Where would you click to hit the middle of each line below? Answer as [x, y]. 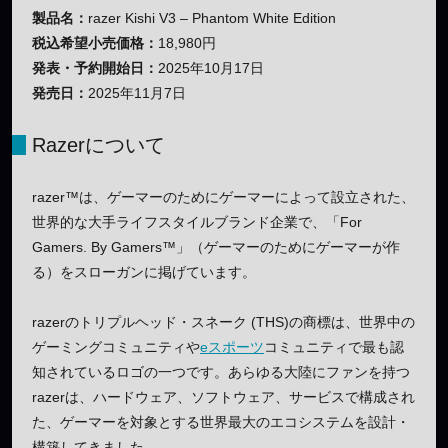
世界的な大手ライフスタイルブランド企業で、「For [197, 221]
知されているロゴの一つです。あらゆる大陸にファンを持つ [221, 371]
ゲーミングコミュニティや [116, 346]
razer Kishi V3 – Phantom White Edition [212, 17]
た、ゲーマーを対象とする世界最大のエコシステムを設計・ [221, 421]
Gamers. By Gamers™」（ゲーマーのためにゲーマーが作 [216, 246]
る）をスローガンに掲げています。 [144, 271]
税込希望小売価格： [95, 42]
